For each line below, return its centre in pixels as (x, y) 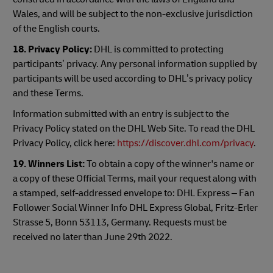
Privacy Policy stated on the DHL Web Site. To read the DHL (134, 129)
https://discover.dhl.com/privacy (185, 143)
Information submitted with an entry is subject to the (121, 114)
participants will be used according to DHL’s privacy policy (133, 79)
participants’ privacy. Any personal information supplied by (135, 64)
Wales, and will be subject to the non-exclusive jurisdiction (133, 14)
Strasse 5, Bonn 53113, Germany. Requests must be (120, 222)
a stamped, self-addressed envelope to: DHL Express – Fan (134, 193)
